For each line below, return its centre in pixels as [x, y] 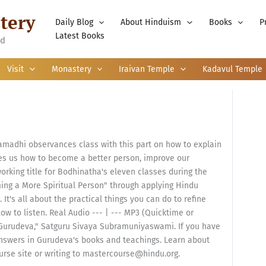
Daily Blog [74, 22]
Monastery [71, 69]
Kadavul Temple [232, 69]
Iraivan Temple [147, 69]
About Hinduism [151, 22]
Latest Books [80, 36]
